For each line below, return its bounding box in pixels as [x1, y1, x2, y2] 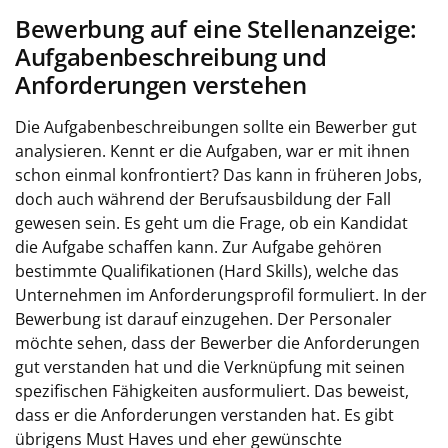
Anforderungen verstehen [15, 69, 307, 101]
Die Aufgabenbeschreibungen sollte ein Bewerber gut [15, 116, 417, 138]
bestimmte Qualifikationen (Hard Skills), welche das [15, 260, 399, 282]
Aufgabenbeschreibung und [15, 41, 327, 73]
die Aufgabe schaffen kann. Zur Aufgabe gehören [15, 236, 382, 258]
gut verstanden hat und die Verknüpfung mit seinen [15, 356, 405, 378]
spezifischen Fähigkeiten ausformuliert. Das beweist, [15, 380, 409, 402]
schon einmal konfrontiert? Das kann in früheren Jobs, [15, 164, 422, 186]
